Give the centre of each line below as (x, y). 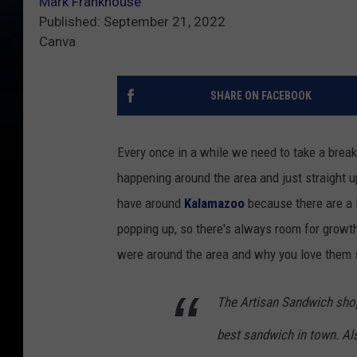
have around (151, 204)
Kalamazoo (216, 204)
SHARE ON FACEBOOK (261, 96)
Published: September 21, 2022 (132, 22)
